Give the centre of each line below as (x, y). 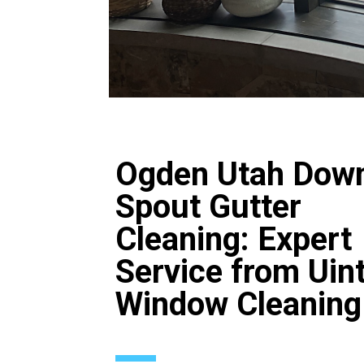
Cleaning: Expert (234, 240)
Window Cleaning (239, 305)
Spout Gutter (209, 207)
